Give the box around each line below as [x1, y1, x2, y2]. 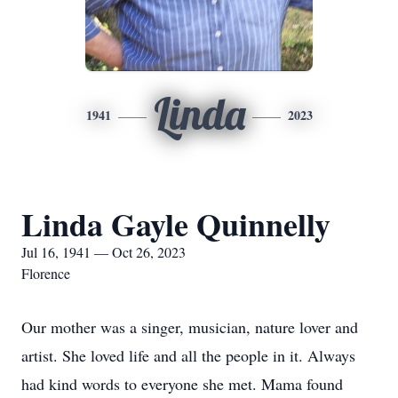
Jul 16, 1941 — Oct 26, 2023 [21, 243, 186, 261]
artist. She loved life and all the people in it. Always [21, 345, 355, 366]
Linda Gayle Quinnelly [21, 201, 330, 247]
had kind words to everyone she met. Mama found [21, 373, 343, 394]
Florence [21, 264, 70, 283]
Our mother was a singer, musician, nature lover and [21, 316, 358, 338]
